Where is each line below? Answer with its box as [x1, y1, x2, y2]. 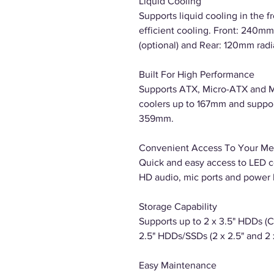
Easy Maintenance [139, 260, 217, 270]
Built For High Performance [139, 69, 254, 80]
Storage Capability [139, 201, 217, 212]
